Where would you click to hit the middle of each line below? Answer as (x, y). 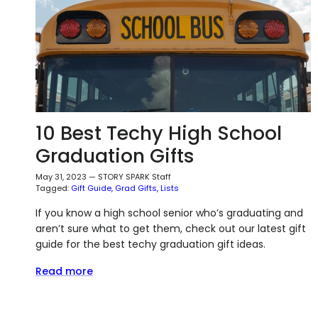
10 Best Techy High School (159, 133)
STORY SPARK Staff (135, 177)
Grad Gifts (136, 188)
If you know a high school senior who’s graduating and (169, 213)
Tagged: (52, 188)
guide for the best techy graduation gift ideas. (150, 245)
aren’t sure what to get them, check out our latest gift (171, 229)
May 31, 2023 (61, 177)
